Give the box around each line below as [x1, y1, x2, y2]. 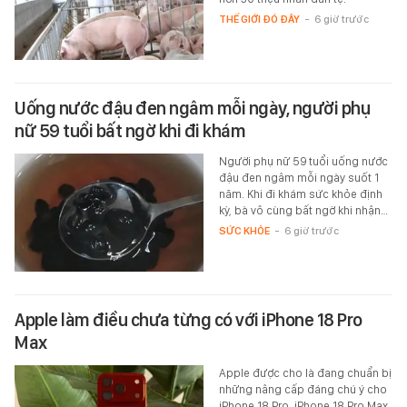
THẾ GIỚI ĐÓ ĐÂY [218, 13, 300, 26]
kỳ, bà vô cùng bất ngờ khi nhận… [218, 203, 388, 218]
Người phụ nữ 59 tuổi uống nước [218, 154, 388, 169]
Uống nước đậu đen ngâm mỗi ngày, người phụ [15, 97, 370, 120]
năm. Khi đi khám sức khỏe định [218, 187, 382, 202]
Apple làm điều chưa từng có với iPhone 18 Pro [15, 309, 362, 332]
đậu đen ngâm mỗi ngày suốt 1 [218, 171, 379, 185]
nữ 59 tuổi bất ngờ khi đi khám [15, 120, 245, 143]
